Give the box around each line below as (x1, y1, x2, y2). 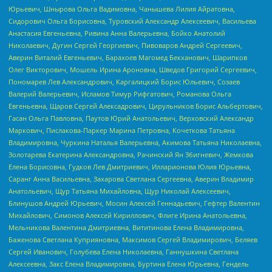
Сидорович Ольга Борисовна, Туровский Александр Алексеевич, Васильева (8, 16, 256, 26)
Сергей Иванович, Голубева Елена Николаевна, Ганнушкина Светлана (8, 247, 239, 257)
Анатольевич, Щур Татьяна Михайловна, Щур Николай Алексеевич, (8, 186, 231, 196)
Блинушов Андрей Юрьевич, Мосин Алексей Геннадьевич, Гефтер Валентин (8, 199, 260, 208)
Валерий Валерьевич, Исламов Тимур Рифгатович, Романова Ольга (8, 89, 231, 99)
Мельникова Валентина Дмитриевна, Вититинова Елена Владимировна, (8, 223, 244, 233)
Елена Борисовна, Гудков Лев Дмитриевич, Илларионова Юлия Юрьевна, (8, 162, 251, 172)
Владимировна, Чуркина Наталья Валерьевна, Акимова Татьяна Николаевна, (8, 138, 262, 148)
